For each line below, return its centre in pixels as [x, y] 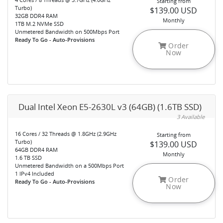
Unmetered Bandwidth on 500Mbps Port [67, 32]
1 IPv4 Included [35, 173]
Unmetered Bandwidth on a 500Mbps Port [69, 166]
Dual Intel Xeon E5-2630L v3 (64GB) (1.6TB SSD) [110, 107]
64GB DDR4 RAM [36, 150]
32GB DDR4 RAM [36, 16]
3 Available [191, 117]
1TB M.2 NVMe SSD [39, 24]
